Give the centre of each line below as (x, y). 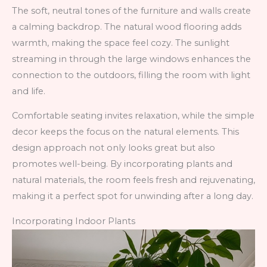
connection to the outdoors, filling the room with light (131, 75)
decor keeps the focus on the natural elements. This (125, 132)
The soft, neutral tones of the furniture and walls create (131, 10)
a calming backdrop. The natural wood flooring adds (127, 27)
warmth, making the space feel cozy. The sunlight (121, 43)
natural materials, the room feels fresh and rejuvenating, (133, 180)
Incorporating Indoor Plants (74, 221)
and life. (29, 91)
